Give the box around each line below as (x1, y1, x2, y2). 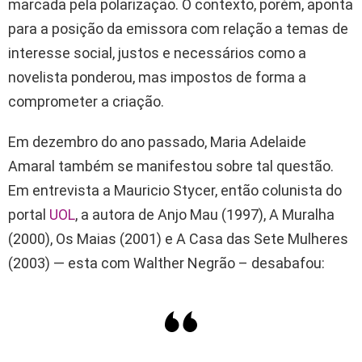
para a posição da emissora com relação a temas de (8, 20, 348, 38)
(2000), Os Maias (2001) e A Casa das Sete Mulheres (8, 230, 348, 248)
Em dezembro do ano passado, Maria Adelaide (8, 133, 306, 151)
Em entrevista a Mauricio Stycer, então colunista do (8, 182, 342, 200)
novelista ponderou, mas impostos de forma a (8, 69, 306, 86)
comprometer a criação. (8, 93, 164, 111)
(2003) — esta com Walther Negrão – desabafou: (8, 255, 325, 272)
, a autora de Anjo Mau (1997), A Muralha (75, 206, 335, 224)
